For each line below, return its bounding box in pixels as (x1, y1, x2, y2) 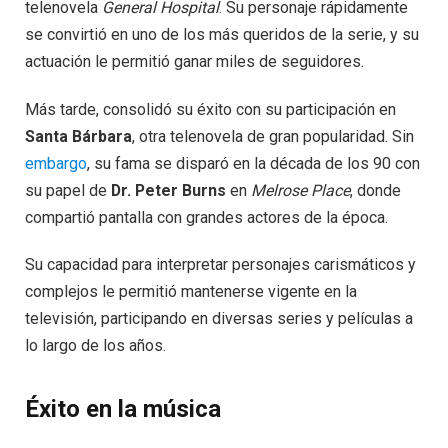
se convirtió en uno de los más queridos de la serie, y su (25, 24, 419, 44)
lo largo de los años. (25, 336, 166, 356)
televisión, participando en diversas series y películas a (25, 309, 413, 329)
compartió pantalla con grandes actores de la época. (25, 207, 388, 227)
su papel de (25, 180, 111, 200)
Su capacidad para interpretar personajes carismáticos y (25, 255, 416, 275)
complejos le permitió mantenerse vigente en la (25, 282, 357, 302)
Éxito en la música (25, 394, 221, 423)
